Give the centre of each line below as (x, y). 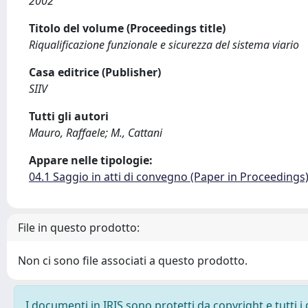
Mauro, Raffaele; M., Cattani (96, 133)
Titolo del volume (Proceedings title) (127, 28)
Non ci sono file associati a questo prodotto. (133, 261)
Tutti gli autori (69, 116)
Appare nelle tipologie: (91, 160)
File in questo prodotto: (79, 228)
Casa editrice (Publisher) (95, 72)
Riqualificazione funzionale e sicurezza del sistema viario (164, 45)
